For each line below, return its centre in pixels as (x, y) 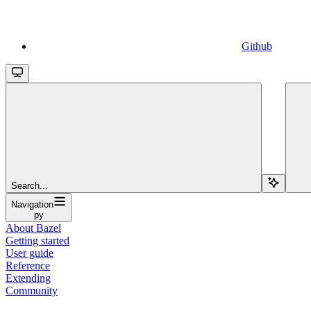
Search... (30, 185)
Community (32, 290)
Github (257, 46)
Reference (28, 265)
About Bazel (33, 228)
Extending (28, 278)
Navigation (32, 204)
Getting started (37, 240)
